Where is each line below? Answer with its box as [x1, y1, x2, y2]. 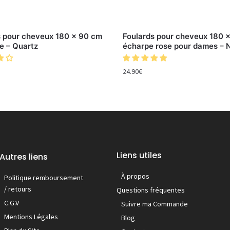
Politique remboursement [4, 172, 83, 182]
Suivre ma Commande [121, 199, 188, 209]
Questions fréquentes [117, 185, 185, 195]
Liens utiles [117, 149, 162, 162]
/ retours [4, 184, 31, 194]
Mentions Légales [4, 212, 58, 221]
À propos [121, 171, 149, 181]
